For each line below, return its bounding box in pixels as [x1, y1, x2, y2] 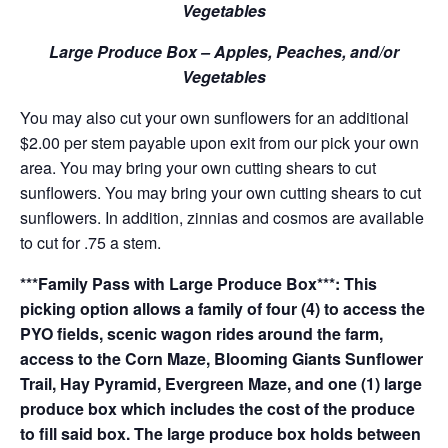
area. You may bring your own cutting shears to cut [20, 156, 376, 179]
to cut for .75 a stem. [20, 231, 161, 254]
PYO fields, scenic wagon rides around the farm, [20, 322, 383, 345]
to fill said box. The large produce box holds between [20, 422, 421, 445]
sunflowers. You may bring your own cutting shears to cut [20, 181, 421, 204]
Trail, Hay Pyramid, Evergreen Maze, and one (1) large [20, 372, 422, 395]
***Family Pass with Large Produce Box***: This [20, 272, 377, 295]
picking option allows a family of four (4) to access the [20, 297, 425, 320]
